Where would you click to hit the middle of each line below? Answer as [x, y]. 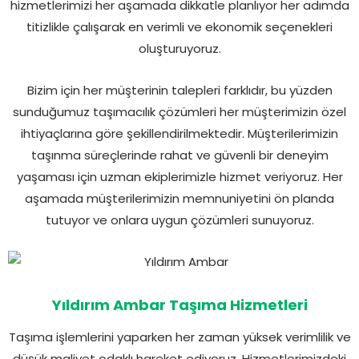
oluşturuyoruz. [179, 48]
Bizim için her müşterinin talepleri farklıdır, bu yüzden [179, 90]
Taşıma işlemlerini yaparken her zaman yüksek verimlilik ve [179, 337]
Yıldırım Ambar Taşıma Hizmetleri [179, 305]
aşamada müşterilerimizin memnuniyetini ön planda [179, 198]
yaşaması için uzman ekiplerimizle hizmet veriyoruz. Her [179, 176]
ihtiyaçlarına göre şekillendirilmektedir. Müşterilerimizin [179, 133]
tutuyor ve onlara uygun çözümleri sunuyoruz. [179, 220]
